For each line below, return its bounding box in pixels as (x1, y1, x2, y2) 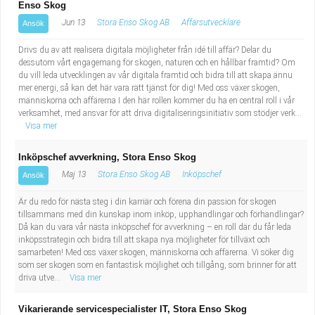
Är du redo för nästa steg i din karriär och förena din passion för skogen (18, 197, 276, 207)
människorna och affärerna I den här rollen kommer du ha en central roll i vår (18, 96, 295, 105)
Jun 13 (60, 18, 85, 27)
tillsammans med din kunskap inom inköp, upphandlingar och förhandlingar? (18, 210, 304, 219)
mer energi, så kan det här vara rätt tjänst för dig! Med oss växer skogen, (18, 83, 280, 93)
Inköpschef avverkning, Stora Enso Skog (18, 152, 196, 162)
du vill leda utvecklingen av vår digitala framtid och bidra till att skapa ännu (18, 70, 292, 80)
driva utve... (18, 273, 63, 283)
